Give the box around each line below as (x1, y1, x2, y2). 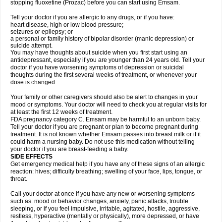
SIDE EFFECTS (10, 153, 53, 160)
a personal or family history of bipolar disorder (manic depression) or (10, 35, 194, 42)
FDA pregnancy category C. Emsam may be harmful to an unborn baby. (10, 116, 201, 123)
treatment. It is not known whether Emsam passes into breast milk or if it (10, 131, 201, 138)
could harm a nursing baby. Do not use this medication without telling (10, 138, 195, 145)
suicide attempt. (10, 42, 53, 49)
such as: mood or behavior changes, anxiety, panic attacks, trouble (10, 198, 188, 205)
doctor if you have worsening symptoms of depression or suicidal (10, 64, 184, 71)
